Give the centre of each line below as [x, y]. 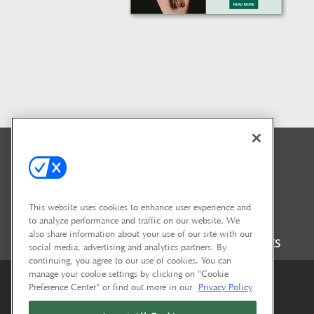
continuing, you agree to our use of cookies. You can [130, 260]
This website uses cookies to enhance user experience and [140, 206]
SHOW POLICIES [239, 244]
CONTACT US [155, 244]
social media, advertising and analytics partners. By [128, 246]
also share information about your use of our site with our [141, 233]
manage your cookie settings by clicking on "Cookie [129, 273]
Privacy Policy [225, 286]
